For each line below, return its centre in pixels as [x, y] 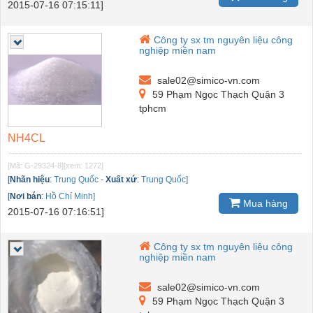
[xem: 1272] [83, 165]
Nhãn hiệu [30, 179]
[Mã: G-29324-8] [36, 165]
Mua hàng [264, 204]
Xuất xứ [121, 179]
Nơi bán [26, 196]
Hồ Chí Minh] [70, 196]
